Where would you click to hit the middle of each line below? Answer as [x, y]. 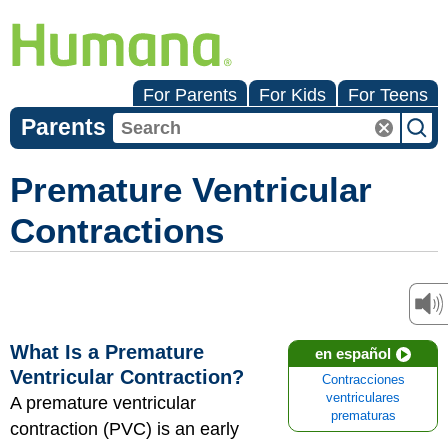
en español [353, 353]
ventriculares [363, 398]
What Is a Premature [107, 352]
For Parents [190, 95]
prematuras [363, 416]
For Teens [388, 95]
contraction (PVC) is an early [124, 429]
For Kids [292, 95]
